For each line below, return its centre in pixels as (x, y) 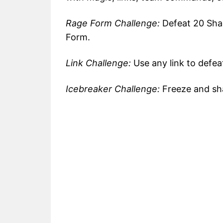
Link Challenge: (98, 63)
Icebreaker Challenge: (113, 89)
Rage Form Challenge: (113, 23)
